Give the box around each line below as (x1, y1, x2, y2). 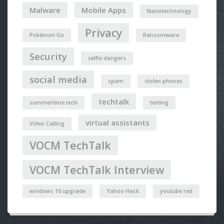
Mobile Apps (81, 5, 126, 15)
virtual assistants (85, 117, 149, 127)
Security (29, 50, 67, 62)
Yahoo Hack (106, 187, 139, 194)
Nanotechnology (147, 7, 191, 14)
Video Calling (29, 120, 64, 127)
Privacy (85, 25, 122, 40)
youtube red (160, 187, 192, 194)
